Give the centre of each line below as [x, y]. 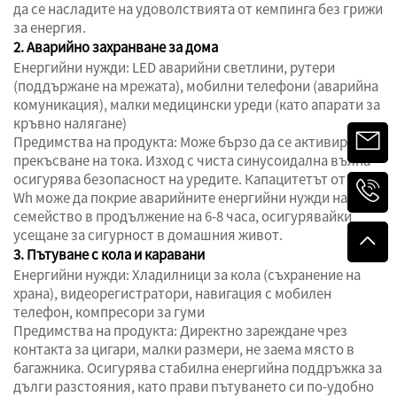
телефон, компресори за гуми [109, 312]
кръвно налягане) [70, 123]
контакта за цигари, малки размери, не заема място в [184, 349]
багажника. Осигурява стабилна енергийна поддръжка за [198, 368]
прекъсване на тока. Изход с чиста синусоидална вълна [192, 160]
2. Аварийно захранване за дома [116, 47]
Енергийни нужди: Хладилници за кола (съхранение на [187, 275]
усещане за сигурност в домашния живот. [148, 235]
